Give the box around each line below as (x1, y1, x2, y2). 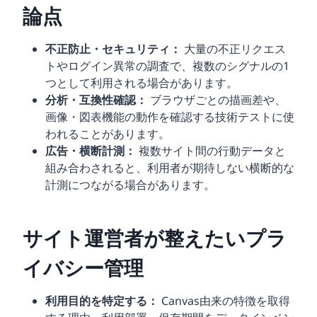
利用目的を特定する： (45, 293, 158, 309)
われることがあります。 (45, 126, 170, 142)
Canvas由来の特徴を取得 (158, 293, 290, 309)
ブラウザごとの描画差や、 (147, 92, 286, 108)
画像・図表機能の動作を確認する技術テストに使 (45, 109, 294, 125)
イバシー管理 (23, 254, 144, 282)
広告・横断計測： (45, 143, 136, 159)
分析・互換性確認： (45, 92, 147, 108)
